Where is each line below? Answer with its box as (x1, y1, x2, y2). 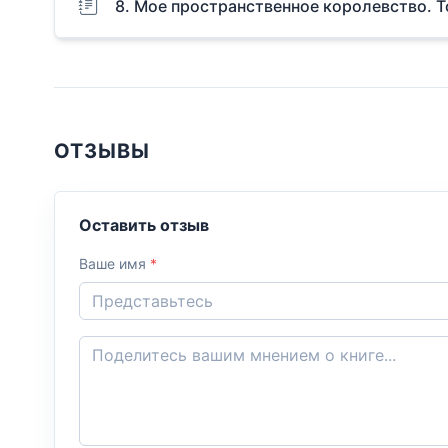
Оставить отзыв (79, 214, 209, 235)
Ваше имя (79, 254, 150, 272)
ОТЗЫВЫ (54, 139, 150, 164)
